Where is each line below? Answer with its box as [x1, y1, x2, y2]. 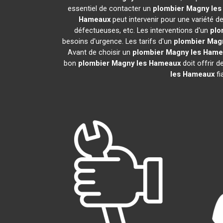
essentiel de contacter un [68, 4, 153, 13]
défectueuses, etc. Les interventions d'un [74, 26, 210, 35]
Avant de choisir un [67, 48, 132, 57]
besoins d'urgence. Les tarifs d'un [62, 37, 174, 46]
